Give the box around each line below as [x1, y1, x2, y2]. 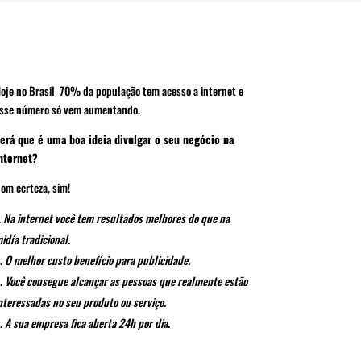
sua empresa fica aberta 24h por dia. [10, 314, 170, 332]
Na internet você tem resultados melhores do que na [2, 210, 230, 227]
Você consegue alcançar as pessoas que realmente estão [4, 272, 247, 290]
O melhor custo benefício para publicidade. [4, 251, 190, 269]
